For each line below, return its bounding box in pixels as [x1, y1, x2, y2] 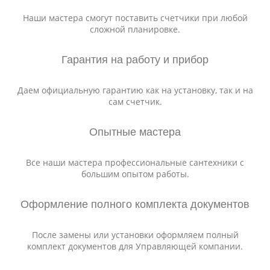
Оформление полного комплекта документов [20, 198, 250, 210]
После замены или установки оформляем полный [31, 229, 239, 240]
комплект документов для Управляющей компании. [27, 240, 243, 252]
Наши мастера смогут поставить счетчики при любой [22, 12, 248, 24]
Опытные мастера [89, 126, 181, 138]
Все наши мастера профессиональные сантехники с [26, 157, 244, 168]
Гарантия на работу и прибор [61, 54, 209, 66]
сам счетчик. [108, 96, 162, 107]
